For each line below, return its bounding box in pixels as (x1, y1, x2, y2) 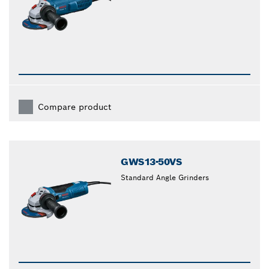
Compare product (38, 101, 111, 112)
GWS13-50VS (121, 155, 182, 168)
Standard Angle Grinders (121, 172, 210, 182)
